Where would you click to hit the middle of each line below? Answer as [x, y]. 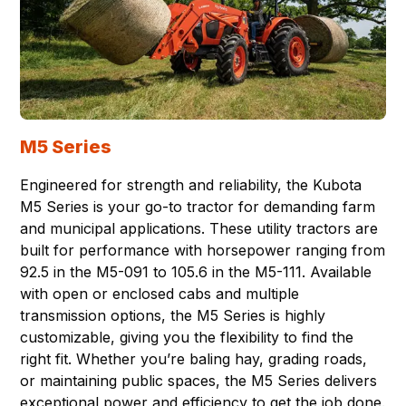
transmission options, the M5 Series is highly [173, 316]
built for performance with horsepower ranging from [203, 251]
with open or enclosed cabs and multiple [160, 294]
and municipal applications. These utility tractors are [199, 229]
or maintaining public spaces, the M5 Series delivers [199, 381]
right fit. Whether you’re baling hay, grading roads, [194, 359]
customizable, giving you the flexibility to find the [187, 338]
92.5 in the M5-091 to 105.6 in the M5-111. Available [196, 272]
